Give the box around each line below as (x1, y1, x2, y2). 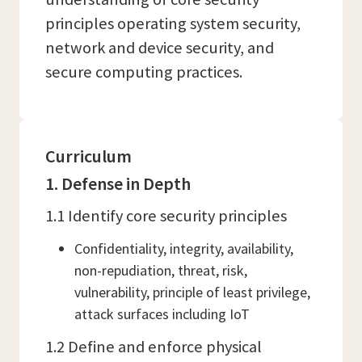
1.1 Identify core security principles (45, 205, 287, 226)
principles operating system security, (45, 13, 301, 34)
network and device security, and (45, 37, 274, 58)
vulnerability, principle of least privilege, (74, 283, 310, 301)
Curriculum (45, 145, 132, 167)
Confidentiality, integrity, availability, (74, 239, 293, 258)
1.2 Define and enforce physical (45, 336, 262, 357)
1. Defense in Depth (45, 172, 191, 195)
